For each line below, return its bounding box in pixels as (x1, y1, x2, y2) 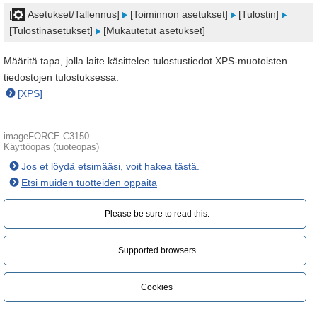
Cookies (141, 282, 173, 292)
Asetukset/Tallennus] (25, 8, 122, 20)
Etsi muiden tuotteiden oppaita (21, 177, 157, 188)
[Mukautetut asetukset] (100, 25, 205, 36)
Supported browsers (117, 246, 196, 255)
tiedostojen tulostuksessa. (4, 71, 119, 83)
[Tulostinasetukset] (9, 25, 96, 36)
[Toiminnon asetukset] (127, 8, 231, 20)
